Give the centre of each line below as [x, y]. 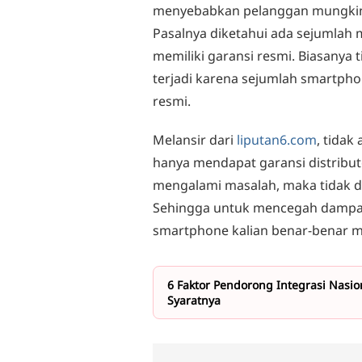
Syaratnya [194, 300]
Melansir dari [195, 139]
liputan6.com [277, 139]
